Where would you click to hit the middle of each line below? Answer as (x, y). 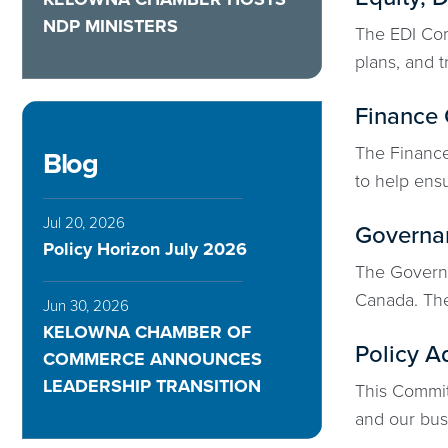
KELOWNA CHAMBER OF (147, 331)
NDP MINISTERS (110, 25)
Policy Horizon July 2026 (145, 248)
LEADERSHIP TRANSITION (152, 385)
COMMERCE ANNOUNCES (152, 358)
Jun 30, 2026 (86, 305)
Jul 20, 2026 (84, 222)
